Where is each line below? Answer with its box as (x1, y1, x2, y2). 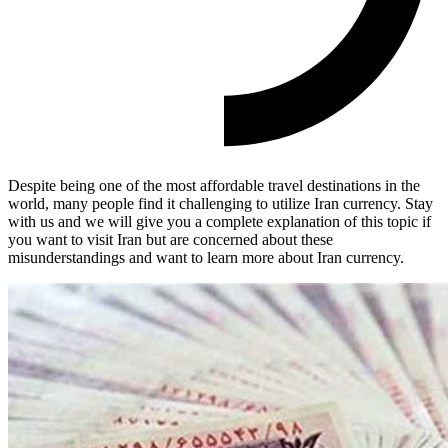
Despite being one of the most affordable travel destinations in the (8, 176, 420, 194)
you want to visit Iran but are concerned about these (8, 230, 333, 248)
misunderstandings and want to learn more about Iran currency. (8, 248, 404, 266)
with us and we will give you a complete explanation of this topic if (8, 212, 431, 230)
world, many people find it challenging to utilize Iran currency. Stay (8, 194, 433, 212)
